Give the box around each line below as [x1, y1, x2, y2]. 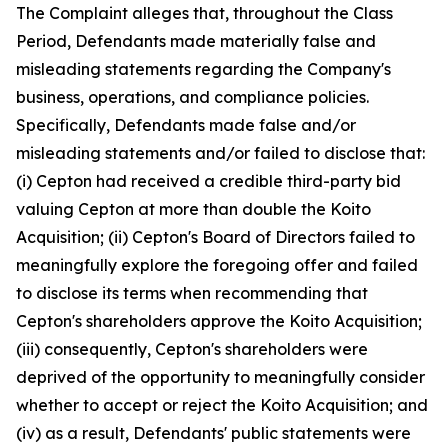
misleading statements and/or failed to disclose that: [16, 143, 425, 163]
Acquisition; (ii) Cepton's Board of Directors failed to [16, 227, 415, 247]
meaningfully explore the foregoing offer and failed [16, 255, 418, 275]
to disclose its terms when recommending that [16, 283, 368, 303]
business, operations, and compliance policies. [16, 87, 369, 107]
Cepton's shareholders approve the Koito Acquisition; [16, 311, 422, 331]
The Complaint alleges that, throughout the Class [16, 3, 393, 23]
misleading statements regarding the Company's [16, 59, 391, 79]
